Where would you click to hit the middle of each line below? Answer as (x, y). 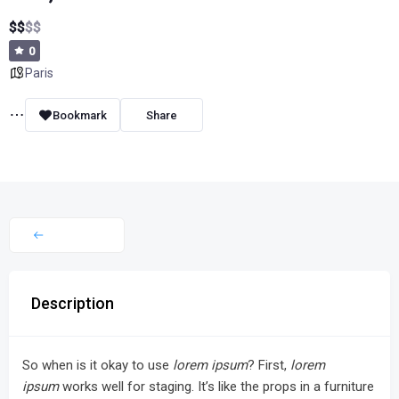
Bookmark (80, 115)
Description (73, 303)
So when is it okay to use (98, 365)
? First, (269, 365)
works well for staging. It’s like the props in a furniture (216, 387)
